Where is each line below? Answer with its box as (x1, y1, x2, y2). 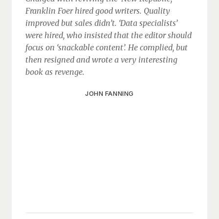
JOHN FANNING (85, 89, 134, 97)
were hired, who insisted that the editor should (25, 30, 192, 40)
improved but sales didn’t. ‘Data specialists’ (25, 18, 177, 28)
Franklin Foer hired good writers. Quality (25, 6, 170, 16)
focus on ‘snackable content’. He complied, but (25, 43, 188, 52)
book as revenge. (25, 67, 85, 77)
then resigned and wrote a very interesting (25, 55, 177, 65)
